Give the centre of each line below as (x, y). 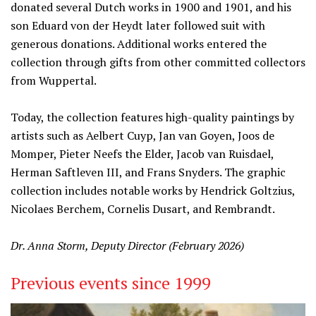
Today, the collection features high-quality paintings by (152, 117)
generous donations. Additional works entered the (139, 44)
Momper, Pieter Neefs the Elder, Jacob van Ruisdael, (142, 154)
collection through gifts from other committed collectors (158, 62)
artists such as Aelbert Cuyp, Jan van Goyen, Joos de (142, 135)
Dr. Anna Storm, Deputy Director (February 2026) (127, 245)
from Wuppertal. (54, 80)
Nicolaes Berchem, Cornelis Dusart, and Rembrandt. (143, 209)
